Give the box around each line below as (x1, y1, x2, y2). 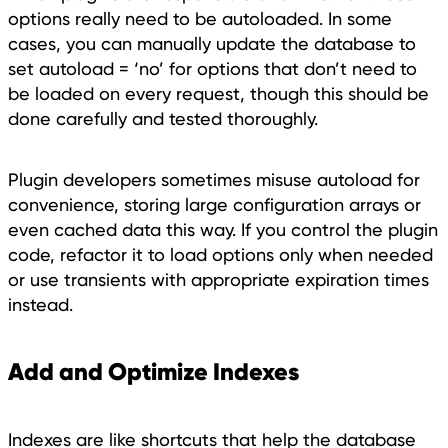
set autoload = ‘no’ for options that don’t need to (8, 58, 417, 80)
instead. (8, 294, 73, 316)
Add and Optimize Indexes (8, 356, 299, 388)
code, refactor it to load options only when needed (8, 244, 433, 266)
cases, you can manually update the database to (8, 33, 416, 55)
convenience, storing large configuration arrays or (8, 194, 421, 216)
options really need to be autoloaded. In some (8, 8, 392, 30)
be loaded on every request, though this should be (8, 83, 429, 105)
